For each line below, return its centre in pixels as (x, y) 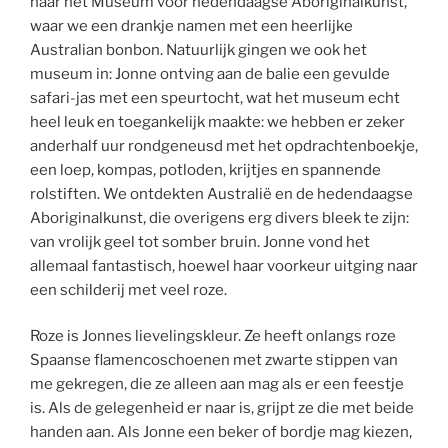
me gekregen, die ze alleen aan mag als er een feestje (217, 384)
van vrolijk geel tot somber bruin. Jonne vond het (200, 241)
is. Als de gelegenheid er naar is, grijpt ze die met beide (222, 408)
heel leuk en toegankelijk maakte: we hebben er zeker (217, 121)
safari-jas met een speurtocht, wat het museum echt (215, 97)
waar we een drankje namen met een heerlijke (191, 25)
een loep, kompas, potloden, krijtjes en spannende (205, 169)
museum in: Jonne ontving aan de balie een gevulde (210, 73)
